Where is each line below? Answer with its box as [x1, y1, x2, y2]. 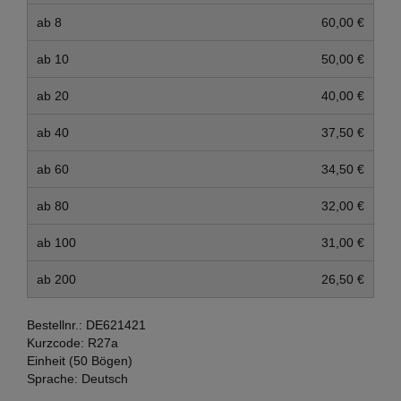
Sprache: [27, 371, 78, 386]
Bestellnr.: [27, 318, 86, 332]
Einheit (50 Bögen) [27, 354, 132, 368]
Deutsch [81, 371, 128, 386]
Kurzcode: [27, 336, 84, 350]
